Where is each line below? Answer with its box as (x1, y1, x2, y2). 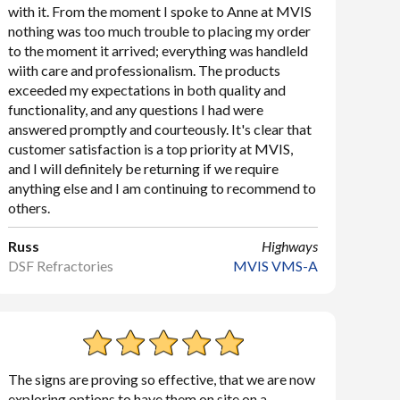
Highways (261, 237, 318, 254)
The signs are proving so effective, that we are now (8, 371, 316, 387)
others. (8, 199, 51, 216)
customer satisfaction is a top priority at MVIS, (8, 140, 294, 157)
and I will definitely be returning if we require (8, 160, 279, 177)
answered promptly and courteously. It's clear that (8, 121, 312, 137)
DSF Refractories (8, 257, 114, 274)
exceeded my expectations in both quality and (8, 81, 287, 98)
